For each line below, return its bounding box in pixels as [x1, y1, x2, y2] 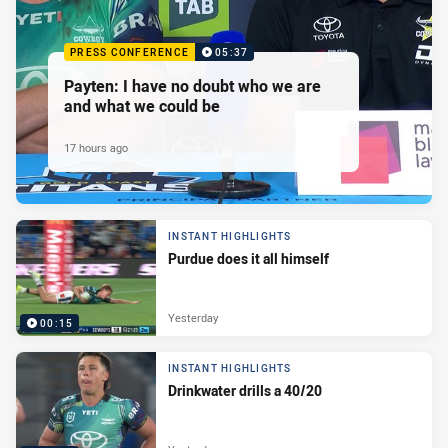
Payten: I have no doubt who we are [64, 74, 321, 97]
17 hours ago [64, 139, 128, 155]
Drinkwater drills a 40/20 [168, 381, 322, 401]
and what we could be [64, 94, 220, 117]
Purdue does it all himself [168, 249, 329, 269]
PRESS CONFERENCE [70, 45, 189, 59]
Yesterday [168, 309, 218, 325]
